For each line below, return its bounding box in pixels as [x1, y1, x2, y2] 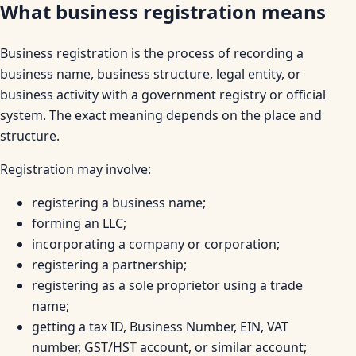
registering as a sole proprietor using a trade [32, 276, 303, 294]
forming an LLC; [32, 214, 126, 232]
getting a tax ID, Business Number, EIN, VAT [32, 317, 288, 335]
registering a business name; [32, 193, 206, 211]
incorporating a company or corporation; [32, 234, 280, 253]
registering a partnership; [32, 255, 187, 273]
